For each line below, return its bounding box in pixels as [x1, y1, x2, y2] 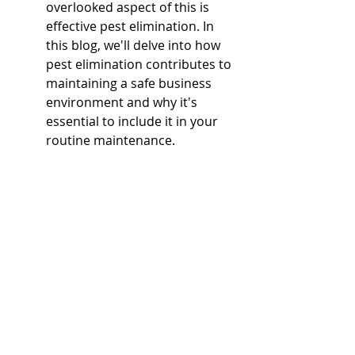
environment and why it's [46, 94, 200, 111]
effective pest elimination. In [46, 17, 217, 35]
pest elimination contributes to [46, 55, 235, 73]
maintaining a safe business [46, 74, 215, 92]
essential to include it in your [46, 113, 221, 130]
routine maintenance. [46, 132, 175, 149]
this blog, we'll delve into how [46, 36, 223, 54]
